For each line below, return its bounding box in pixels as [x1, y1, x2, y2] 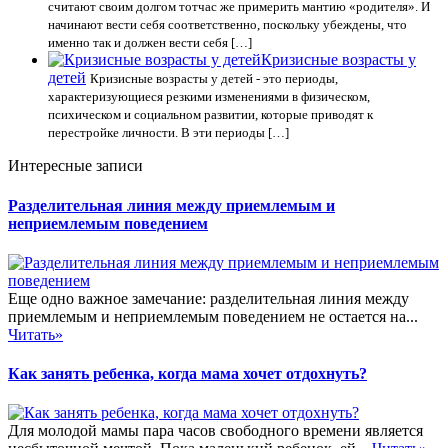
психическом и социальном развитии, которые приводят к [48, 107, 373, 123]
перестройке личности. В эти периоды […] [48, 125, 289, 141]
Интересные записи [8, 157, 143, 175]
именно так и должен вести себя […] [48, 35, 252, 51]
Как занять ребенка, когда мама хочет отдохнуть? [8, 365, 367, 383]
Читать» [8, 325, 63, 343]
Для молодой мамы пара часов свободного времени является [8, 422, 423, 440]
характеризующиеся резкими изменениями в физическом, [48, 89, 370, 105]
